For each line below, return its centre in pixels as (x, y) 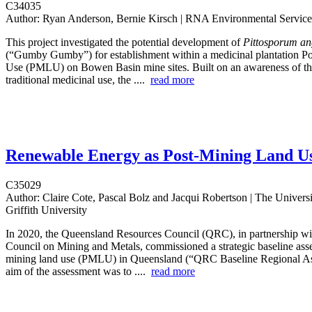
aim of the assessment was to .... (78, 272)
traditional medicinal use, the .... (78, 80)
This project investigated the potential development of (124, 42)
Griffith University (46, 210)
